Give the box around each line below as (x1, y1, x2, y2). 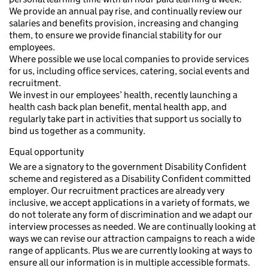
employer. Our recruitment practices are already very (9, 185, 224, 196)
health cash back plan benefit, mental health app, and (9, 101, 227, 112)
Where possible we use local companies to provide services (9, 53, 249, 65)
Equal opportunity (9, 146, 84, 157)
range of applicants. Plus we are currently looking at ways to (9, 245, 252, 256)
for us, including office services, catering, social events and (9, 65, 249, 77)
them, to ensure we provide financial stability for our (9, 29, 222, 41)
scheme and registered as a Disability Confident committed (9, 173, 251, 184)
